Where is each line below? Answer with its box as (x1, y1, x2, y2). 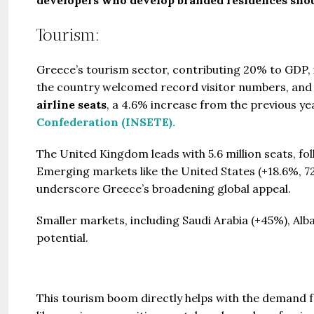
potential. (36, 230, 88, 245)
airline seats (36, 97, 107, 111)
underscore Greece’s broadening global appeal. (36, 181, 291, 196)
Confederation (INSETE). (36, 114, 175, 129)
